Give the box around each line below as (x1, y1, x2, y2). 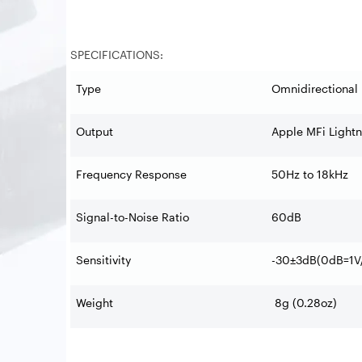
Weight (76, 296, 113, 309)
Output (76, 124, 113, 138)
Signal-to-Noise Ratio (76, 210, 189, 224)
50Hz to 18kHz (271, 167, 348, 181)
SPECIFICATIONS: (70, 48, 163, 61)
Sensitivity (76, 253, 131, 267)
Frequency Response (76, 167, 187, 181)
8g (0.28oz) (275, 296, 337, 309)
